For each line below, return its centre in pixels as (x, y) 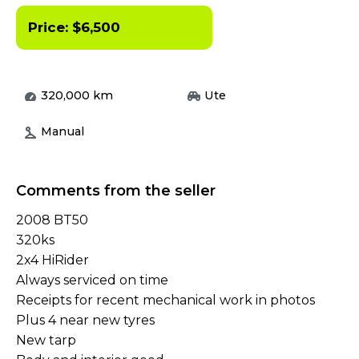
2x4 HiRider (52, 260)
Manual (63, 132)
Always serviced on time (92, 280)
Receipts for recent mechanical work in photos (165, 301)
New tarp (46, 341)
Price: (50, 28)
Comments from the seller (116, 191)
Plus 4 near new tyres (85, 321)
